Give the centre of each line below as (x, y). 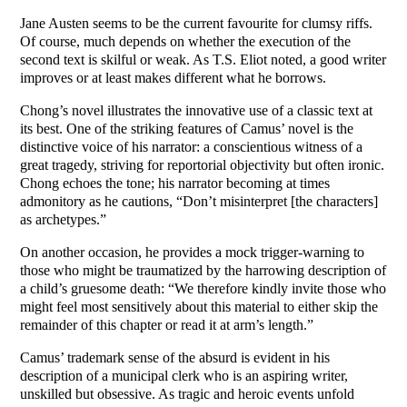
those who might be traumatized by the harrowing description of (203, 271)
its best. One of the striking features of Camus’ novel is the (187, 129)
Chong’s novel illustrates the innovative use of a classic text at (197, 111)
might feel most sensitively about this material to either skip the (199, 307)
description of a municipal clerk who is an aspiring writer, (184, 376)
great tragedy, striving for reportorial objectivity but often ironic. (203, 165)
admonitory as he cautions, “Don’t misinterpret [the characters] (199, 202)
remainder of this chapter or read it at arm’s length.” (167, 325)
